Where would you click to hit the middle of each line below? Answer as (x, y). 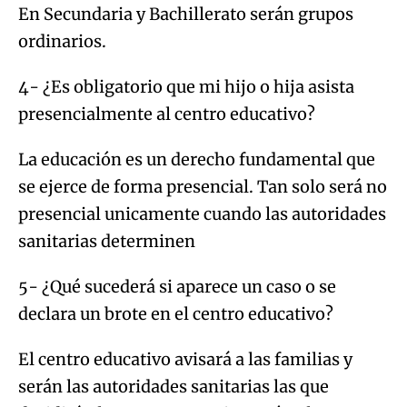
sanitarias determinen (107, 241)
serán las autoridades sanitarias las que (174, 386)
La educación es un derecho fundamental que (197, 159)
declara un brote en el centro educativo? (176, 313)
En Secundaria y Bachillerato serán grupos (186, 14)
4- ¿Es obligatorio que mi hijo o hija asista (186, 86)
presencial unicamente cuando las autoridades (202, 213)
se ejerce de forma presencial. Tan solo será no (203, 186)
